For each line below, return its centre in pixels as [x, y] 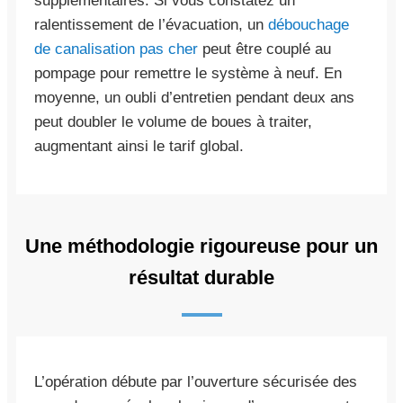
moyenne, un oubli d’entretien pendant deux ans [194, 97]
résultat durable [201, 277]
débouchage [309, 24]
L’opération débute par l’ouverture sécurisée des [196, 381]
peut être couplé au [264, 49]
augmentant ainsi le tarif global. [139, 146]
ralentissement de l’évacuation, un [151, 24]
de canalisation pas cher [116, 49]
